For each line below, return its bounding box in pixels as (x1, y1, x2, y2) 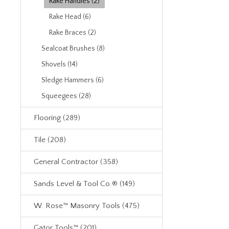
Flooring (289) (34, 113, 80, 122)
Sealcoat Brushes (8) (41, 44, 105, 53)
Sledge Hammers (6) (41, 76, 104, 84)
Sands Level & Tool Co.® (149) (34, 179, 135, 188)
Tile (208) (34, 135, 66, 144)
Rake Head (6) (49, 13, 91, 21)
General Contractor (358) (34, 157, 118, 166)
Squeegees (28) (41, 92, 91, 100)
